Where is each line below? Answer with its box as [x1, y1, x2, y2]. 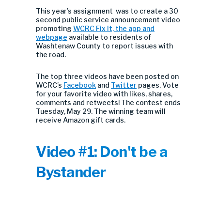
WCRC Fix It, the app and [73, 24, 155, 32]
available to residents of [67, 33, 151, 41]
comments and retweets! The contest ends [36, 98, 181, 107]
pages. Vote [137, 81, 179, 89]
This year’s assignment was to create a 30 [36, 7, 178, 15]
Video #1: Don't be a [36, 143, 167, 160]
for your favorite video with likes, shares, [36, 90, 172, 98]
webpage [36, 33, 67, 41]
